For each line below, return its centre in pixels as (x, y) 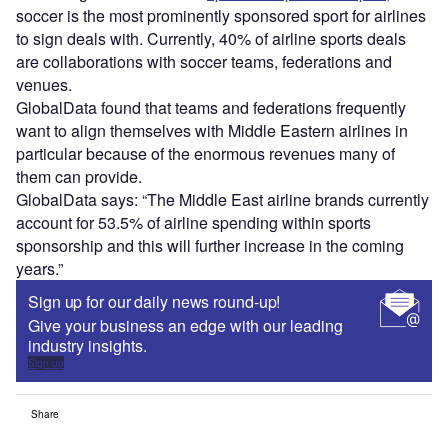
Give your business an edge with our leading (185, 326)
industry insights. (87, 346)
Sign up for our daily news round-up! (154, 302)
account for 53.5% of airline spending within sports (193, 223)
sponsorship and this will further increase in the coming (210, 246)
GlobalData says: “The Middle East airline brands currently (222, 200)
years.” (39, 269)
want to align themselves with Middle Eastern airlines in (212, 131)
